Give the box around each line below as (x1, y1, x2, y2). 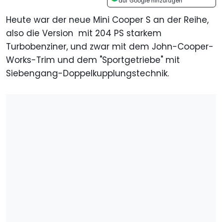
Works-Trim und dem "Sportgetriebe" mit (6, 54, 180, 66)
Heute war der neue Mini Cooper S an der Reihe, (6, 14, 209, 26)
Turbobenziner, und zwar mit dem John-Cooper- (6, 41, 214, 53)
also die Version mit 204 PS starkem (6, 27, 162, 40)
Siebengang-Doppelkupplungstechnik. (6, 67, 169, 80)
